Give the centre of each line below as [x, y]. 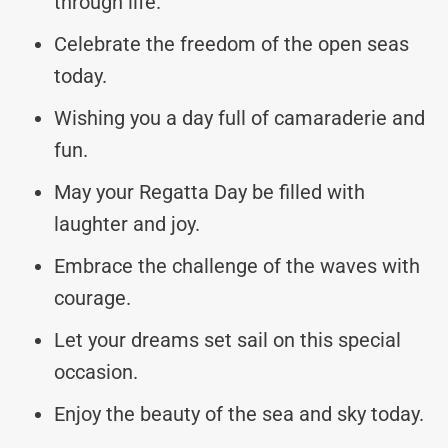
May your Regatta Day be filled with [209, 191]
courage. [92, 297]
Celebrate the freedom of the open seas [231, 43]
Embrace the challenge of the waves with [237, 265]
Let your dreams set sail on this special [227, 339]
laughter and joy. [127, 223]
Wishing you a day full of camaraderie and [239, 117]
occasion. [96, 371]
